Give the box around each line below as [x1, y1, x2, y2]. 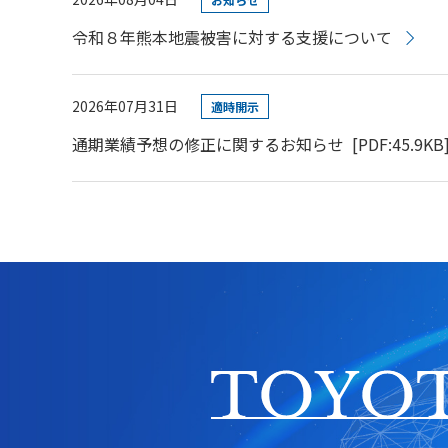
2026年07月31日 [72, 95, 178, 116]
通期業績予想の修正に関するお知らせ [72, 131, 344, 156]
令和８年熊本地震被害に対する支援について [72, 25, 392, 50]
